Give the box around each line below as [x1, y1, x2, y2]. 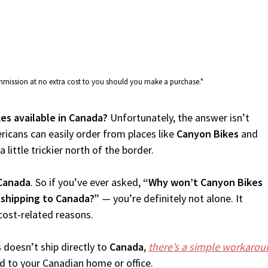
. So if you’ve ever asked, [31, 175, 143, 189]
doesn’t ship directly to [1, 240, 109, 254]
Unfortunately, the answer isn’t [108, 111, 249, 124]
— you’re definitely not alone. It [99, 191, 243, 205]
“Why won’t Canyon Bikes [143, 175, 263, 189]
